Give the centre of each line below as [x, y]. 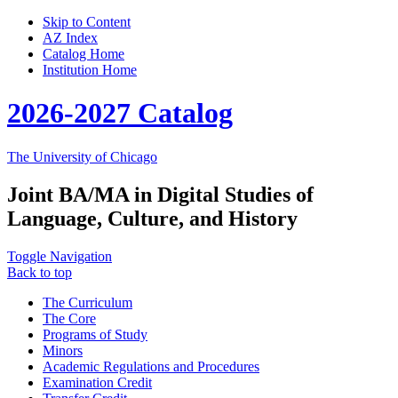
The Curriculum [88, 302]
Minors [63, 350]
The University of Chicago [82, 156]
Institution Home [90, 70]
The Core [69, 318]
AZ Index [70, 38]
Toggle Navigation [60, 256]
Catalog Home [84, 54]
